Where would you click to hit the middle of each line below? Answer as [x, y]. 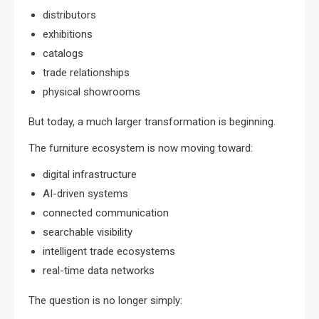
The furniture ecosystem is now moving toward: [141, 148]
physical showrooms [91, 91]
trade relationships [86, 72]
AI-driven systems [85, 193]
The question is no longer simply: [105, 300]
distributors [69, 15]
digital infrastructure [90, 174]
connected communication [106, 213]
